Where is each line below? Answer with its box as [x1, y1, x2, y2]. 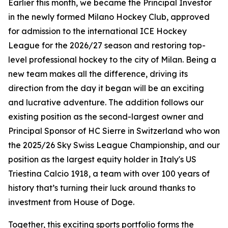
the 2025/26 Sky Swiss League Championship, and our [8, 140, 220, 150]
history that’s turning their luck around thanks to [8, 183, 195, 193]
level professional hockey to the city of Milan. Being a [8, 54, 216, 65]
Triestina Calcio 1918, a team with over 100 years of [8, 168, 210, 179]
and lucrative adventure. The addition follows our [8, 97, 204, 107]
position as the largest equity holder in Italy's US [8, 154, 196, 164]
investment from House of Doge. [8, 197, 134, 207]
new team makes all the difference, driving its [8, 69, 188, 79]
